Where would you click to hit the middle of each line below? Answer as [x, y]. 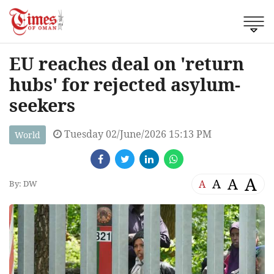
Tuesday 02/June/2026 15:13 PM [137, 134]
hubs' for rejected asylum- [125, 84]
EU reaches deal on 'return [127, 63]
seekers [42, 105]
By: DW [23, 184]
